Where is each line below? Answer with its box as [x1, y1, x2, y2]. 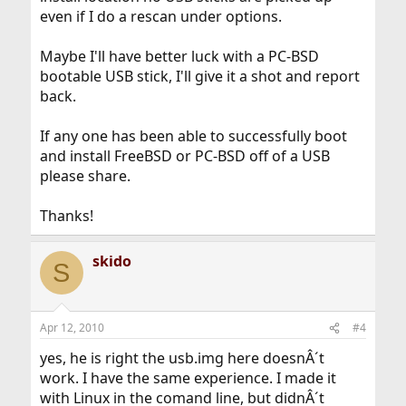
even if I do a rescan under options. [39, 6, 282, 26]
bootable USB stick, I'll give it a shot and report [39, 66, 360, 86]
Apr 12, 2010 [39, 320, 104, 335]
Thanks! [39, 206, 93, 226]
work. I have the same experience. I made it [39, 368, 336, 388]
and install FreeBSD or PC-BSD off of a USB [39, 146, 330, 166]
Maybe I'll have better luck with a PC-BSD [39, 46, 319, 66]
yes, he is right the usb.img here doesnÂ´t [39, 348, 324, 368]
